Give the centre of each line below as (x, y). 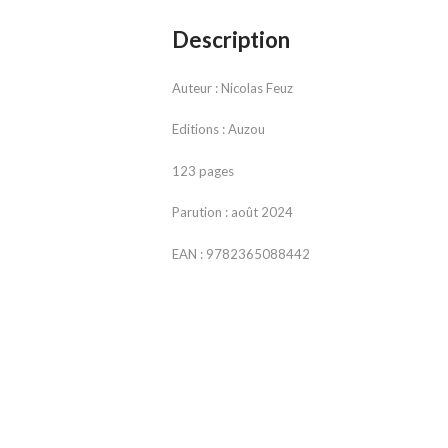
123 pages (203, 170)
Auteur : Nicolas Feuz (232, 87)
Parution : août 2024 (232, 212)
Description (231, 40)
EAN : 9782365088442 (241, 253)
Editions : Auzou (218, 129)
